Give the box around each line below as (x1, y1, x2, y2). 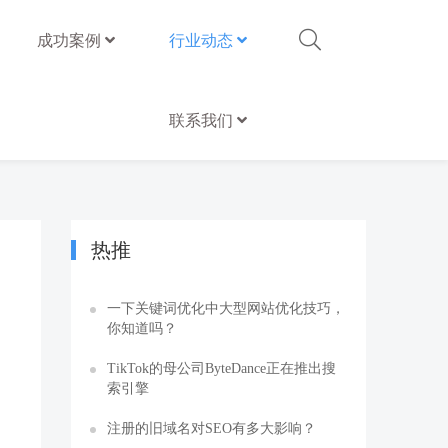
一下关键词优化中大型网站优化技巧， (107, 301, 345, 315)
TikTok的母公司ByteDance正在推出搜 (107, 361, 336, 375)
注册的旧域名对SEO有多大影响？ (107, 421, 316, 435)
